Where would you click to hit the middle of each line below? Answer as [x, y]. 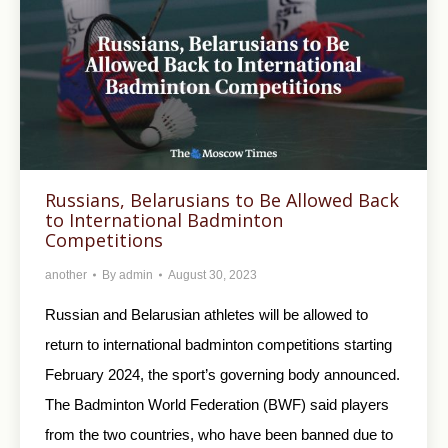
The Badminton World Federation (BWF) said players [217, 404]
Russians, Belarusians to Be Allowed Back [222, 199]
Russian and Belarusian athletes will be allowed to [206, 314]
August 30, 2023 [212, 274]
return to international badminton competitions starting [218, 344]
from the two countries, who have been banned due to [219, 434]
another [66, 274]
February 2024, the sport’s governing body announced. [222, 374]
